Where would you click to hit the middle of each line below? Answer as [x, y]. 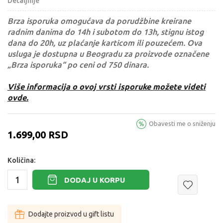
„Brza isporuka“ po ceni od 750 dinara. [78, 65]
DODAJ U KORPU [95, 180]
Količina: [21, 161]
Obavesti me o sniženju [182, 124]
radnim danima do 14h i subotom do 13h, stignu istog [106, 32]
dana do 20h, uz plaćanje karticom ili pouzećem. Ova [105, 43]
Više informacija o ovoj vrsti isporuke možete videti [107, 87]
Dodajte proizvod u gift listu [71, 214]
